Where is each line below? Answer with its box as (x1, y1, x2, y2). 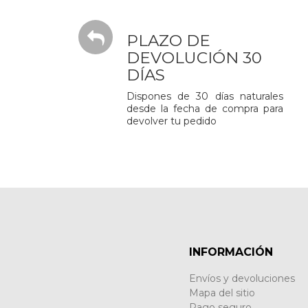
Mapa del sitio (188, 287, 255, 299)
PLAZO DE (126, 31, 211, 50)
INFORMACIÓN (188, 245, 273, 258)
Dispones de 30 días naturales (126, 90, 283, 102)
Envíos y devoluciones (188, 272, 295, 285)
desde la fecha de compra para (126, 102, 283, 115)
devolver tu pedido (126, 115, 217, 127)
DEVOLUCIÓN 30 (126, 48, 263, 67)
